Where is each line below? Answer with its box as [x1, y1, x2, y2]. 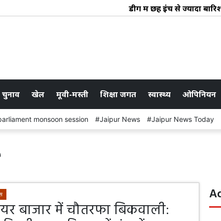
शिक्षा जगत [100, 88, 136, 100]
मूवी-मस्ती [56, 88, 88, 100]
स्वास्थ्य [148, 88, 171, 100]
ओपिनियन [183, 88, 216, 100]
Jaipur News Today [151, 114, 214, 123]
